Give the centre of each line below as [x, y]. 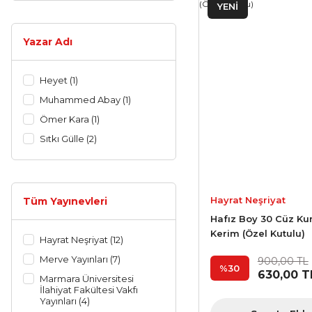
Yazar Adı [48, 42]
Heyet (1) [59, 80]
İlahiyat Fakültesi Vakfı [89, 290]
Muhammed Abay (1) [85, 100]
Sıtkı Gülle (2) [68, 139]
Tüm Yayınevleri [65, 201]
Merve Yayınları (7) [80, 259]
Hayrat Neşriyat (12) [81, 240]
